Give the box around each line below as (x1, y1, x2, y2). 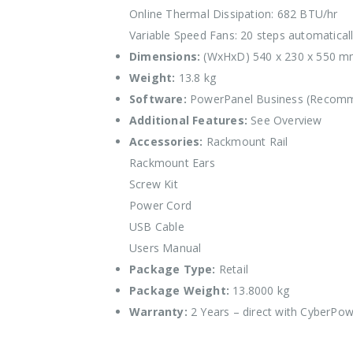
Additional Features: (129, 113, 247, 128)
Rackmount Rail (203, 134, 288, 149)
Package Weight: (129, 283, 229, 298)
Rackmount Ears (129, 155, 215, 170)
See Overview (247, 113, 322, 128)
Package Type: (129, 262, 216, 277)
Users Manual (129, 240, 202, 255)
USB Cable (129, 219, 184, 234)
